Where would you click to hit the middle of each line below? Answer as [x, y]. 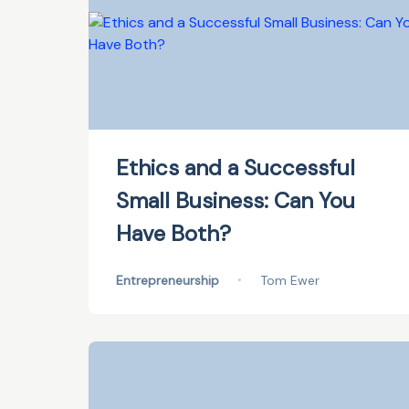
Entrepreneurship [168, 280]
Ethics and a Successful [236, 168]
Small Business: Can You [236, 200]
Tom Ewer [290, 280]
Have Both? [173, 233]
